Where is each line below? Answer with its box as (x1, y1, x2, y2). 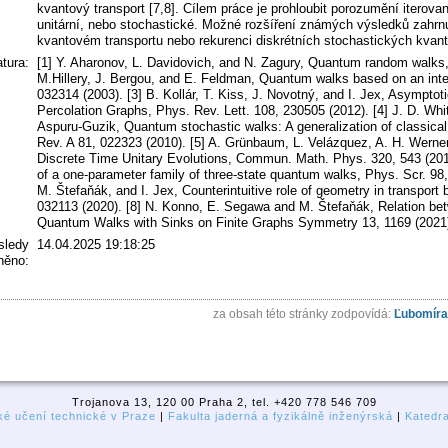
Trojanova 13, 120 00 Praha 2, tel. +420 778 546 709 (71, 396, 377, 409)
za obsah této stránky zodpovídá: (213, 307, 394, 321)
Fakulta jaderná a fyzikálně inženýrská (168, 410, 393, 423)
